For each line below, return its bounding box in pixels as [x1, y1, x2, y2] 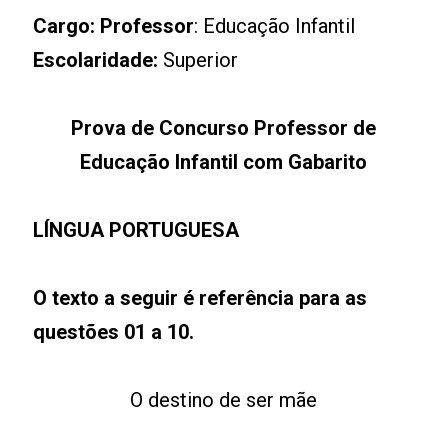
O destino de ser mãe [130, 388, 318, 412]
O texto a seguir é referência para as [33, 286, 368, 310]
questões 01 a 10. [33, 320, 195, 344]
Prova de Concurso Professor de [71, 116, 377, 140]
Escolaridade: [33, 48, 159, 72]
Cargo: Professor [33, 14, 195, 38]
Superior [158, 48, 239, 72]
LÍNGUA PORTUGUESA [33, 218, 240, 242]
